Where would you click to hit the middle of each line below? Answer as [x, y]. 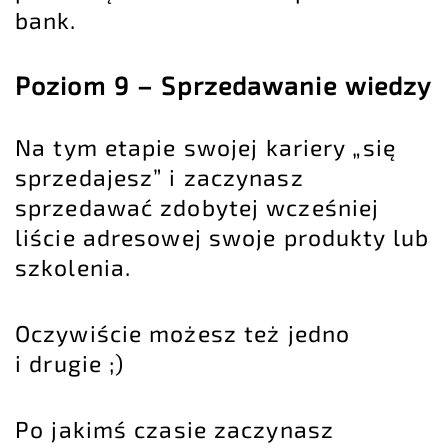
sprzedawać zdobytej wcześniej [197, 207]
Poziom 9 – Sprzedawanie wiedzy [223, 85]
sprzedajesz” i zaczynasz [159, 177]
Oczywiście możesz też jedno [183, 333]
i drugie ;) [70, 363]
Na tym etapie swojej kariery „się [205, 147]
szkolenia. [73, 267]
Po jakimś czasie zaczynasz [174, 428]
